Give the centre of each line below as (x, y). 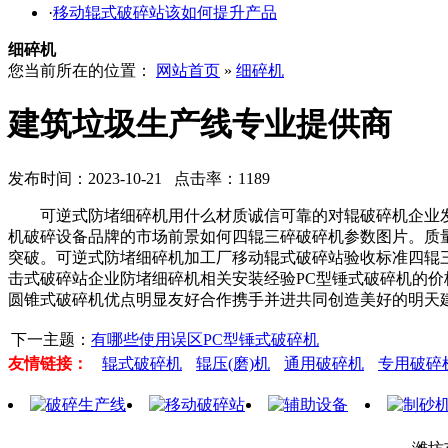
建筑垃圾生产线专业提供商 (200, 124)
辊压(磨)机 (233, 363)
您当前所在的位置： (82, 70)
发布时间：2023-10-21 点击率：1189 (139, 178)
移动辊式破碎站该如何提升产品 (165, 12)
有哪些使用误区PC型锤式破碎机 (205, 339)
